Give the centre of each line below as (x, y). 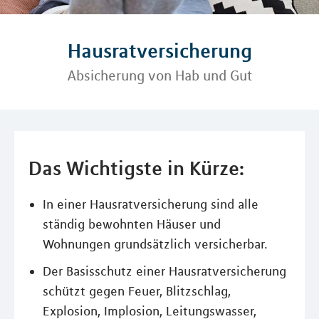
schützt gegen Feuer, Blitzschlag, (137, 291)
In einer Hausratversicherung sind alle (151, 204)
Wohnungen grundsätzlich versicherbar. (155, 244)
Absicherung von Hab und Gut (159, 75)
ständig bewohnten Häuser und (132, 224)
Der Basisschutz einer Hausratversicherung (164, 271)
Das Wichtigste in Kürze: (136, 168)
